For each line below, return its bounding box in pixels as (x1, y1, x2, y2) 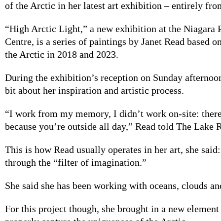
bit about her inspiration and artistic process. (5, 84, 184, 96)
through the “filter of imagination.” (5, 156, 147, 168)
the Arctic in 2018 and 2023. (5, 48, 121, 60)
